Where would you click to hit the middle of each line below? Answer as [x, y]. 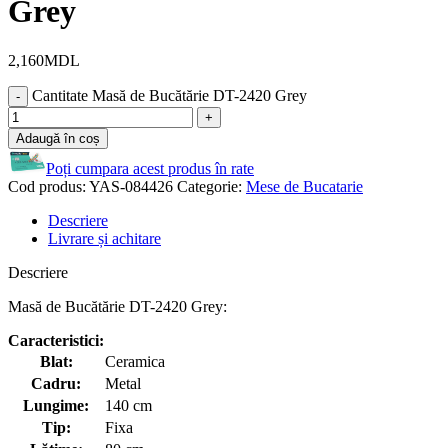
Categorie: [209, 186]
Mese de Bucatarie [304, 186]
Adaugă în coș [58, 138]
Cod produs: [48, 186]
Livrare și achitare [104, 238]
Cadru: [56, 383]
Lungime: [56, 405]
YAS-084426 [133, 186]
